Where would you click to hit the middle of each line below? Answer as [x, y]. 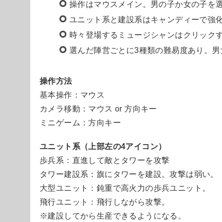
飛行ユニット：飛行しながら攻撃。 [105, 202]
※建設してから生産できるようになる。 [113, 216]
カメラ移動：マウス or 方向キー [98, 109]
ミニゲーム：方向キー [80, 122]
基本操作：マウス [72, 95]
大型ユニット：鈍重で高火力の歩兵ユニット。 [125, 188]
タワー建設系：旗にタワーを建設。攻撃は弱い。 [129, 174]
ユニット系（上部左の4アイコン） [103, 146]
